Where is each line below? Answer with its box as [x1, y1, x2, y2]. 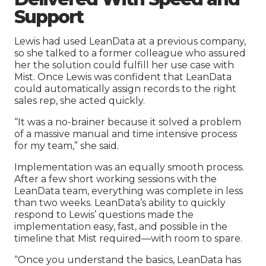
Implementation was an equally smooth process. [14, 161, 244, 173]
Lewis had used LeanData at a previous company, [14, 36, 246, 47]
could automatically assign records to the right [14, 83, 236, 95]
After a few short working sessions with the [14, 173, 217, 185]
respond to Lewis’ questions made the [14, 209, 194, 221]
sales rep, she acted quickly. [14, 95, 145, 107]
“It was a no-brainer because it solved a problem [14, 116, 241, 128]
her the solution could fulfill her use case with [14, 59, 234, 71]
